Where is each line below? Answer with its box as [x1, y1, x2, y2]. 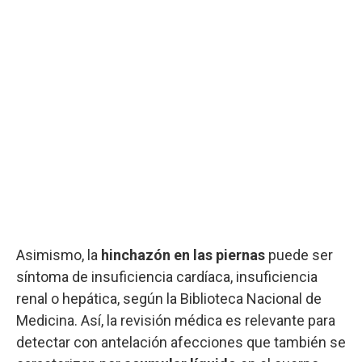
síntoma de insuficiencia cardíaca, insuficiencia [16, 267, 318, 285]
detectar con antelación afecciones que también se [16, 333, 346, 351]
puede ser [265, 246, 333, 263]
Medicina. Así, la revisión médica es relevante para [16, 311, 335, 329]
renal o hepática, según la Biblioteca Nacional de [16, 289, 322, 307]
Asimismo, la [16, 246, 101, 263]
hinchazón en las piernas [101, 246, 265, 263]
